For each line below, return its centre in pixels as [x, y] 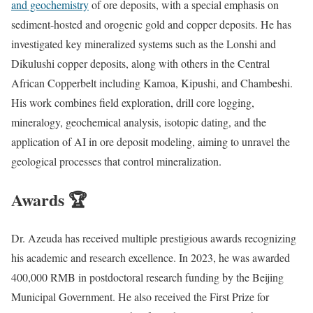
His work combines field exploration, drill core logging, [133, 103]
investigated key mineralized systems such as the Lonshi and [144, 44]
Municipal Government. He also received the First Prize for [140, 296]
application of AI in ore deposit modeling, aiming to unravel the [151, 142]
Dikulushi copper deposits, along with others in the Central [140, 64]
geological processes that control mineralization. [116, 161]
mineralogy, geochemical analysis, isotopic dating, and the [139, 122]
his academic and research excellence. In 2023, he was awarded [151, 257]
